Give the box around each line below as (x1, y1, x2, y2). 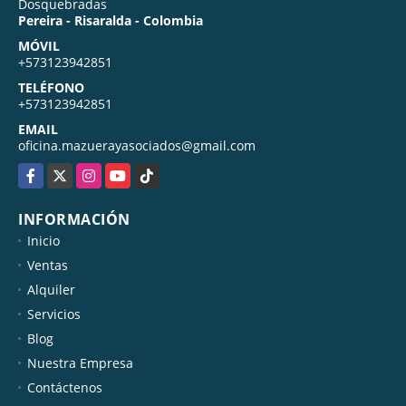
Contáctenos (27, 378, 102, 396)
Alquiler (27, 280, 75, 298)
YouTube (105, 163, 159, 181)
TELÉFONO (18, 78, 84, 96)
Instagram (76, 163, 138, 181)
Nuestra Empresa (27, 353, 133, 372)
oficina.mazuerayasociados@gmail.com (18, 136, 256, 154)
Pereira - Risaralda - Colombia (18, 11, 203, 29)
